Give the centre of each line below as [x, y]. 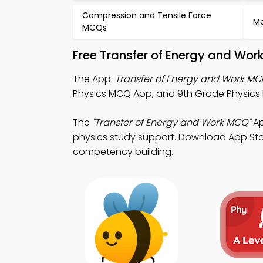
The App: [94, 79]
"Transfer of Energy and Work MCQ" [171, 122]
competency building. [123, 152]
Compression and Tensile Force [147, 15]
